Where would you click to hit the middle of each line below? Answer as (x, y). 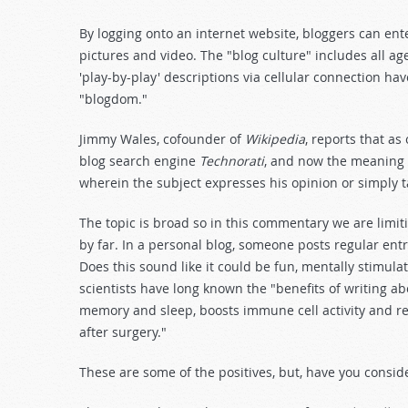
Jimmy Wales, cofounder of (162, 139)
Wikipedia (275, 139)
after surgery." (123, 332)
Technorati (232, 161)
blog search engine (139, 161)
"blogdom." (113, 99)
